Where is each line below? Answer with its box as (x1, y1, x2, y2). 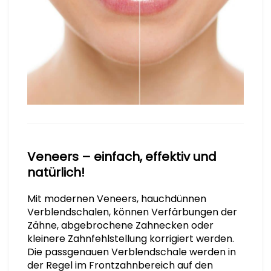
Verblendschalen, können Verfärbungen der (27, 204, 237, 219)
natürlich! (27, 163, 85, 181)
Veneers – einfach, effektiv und (27, 148, 217, 165)
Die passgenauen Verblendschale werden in (27, 244, 236, 259)
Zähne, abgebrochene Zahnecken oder (27, 218, 214, 232)
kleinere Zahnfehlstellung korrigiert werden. (27, 231, 234, 246)
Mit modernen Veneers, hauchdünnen (27, 191, 206, 206)
